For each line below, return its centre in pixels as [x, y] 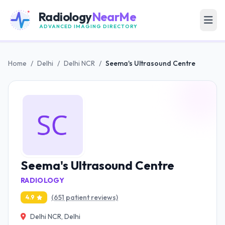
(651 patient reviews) [85, 197]
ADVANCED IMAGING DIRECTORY [88, 26]
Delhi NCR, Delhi [55, 216]
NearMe [114, 16]
